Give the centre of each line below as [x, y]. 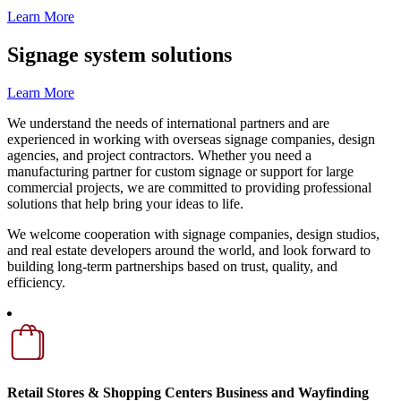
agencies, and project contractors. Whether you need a [159, 156]
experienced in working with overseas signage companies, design [191, 140]
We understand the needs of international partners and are [168, 124]
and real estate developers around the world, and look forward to [189, 251]
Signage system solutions [119, 55]
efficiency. [36, 283]
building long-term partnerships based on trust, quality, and [172, 267]
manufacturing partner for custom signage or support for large [180, 172]
